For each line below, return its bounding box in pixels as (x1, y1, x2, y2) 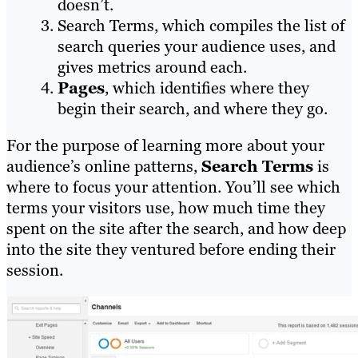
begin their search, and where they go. (58, 98, 328, 120)
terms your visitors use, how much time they (6, 197, 325, 219)
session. (6, 260, 63, 281)
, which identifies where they (105, 78, 309, 99)
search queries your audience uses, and (58, 36, 336, 58)
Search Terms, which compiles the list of (58, 15, 345, 37)
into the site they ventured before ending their (6, 239, 336, 261)
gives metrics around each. (58, 57, 247, 78)
